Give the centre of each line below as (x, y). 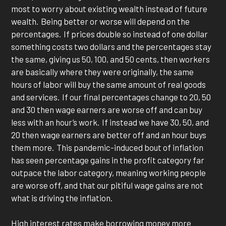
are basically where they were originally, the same (103, 71)
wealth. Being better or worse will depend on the (101, 21)
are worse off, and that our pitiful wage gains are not (107, 185)
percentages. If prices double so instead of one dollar (110, 34)
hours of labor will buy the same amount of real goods (109, 84)
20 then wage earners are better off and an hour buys (109, 134)
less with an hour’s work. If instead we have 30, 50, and (110, 122)
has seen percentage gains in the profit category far (108, 160)
